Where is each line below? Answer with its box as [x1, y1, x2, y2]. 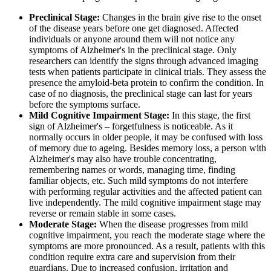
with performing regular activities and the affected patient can [29, 186, 262, 197]
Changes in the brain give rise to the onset [100, 12, 261, 23]
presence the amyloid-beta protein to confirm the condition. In [29, 77, 264, 88]
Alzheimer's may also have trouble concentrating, [29, 154, 217, 165]
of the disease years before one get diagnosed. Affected [29, 23, 238, 34]
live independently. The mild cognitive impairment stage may [29, 197, 261, 208]
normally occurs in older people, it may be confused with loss [29, 132, 263, 143]
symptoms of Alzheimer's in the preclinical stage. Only [29, 45, 237, 56]
